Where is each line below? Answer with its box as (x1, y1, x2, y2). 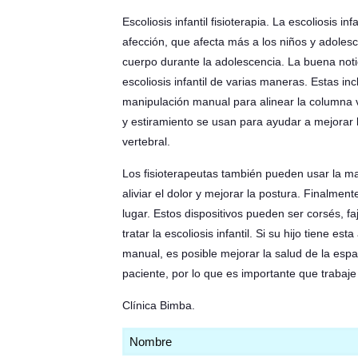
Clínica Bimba (121, 299, 192, 312)
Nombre (121, 330, 170, 344)
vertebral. (121, 135, 170, 148)
